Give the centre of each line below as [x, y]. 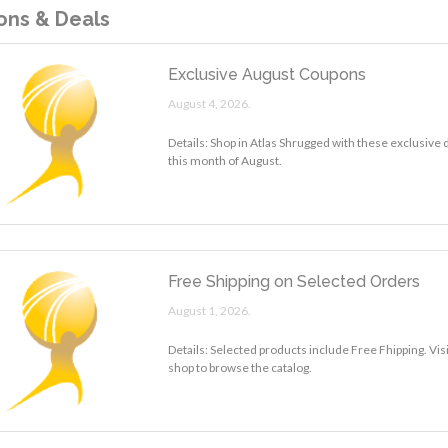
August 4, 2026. [210, 103]
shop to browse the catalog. [240, 367]
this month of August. [225, 160]
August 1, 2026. [210, 310]
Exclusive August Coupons [267, 74]
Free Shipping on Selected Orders [294, 281]
